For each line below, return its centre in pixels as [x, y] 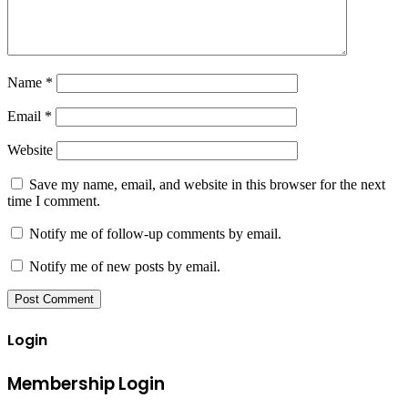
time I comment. [54, 201]
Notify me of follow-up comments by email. [155, 234]
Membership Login [86, 383]
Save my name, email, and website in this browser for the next [207, 185]
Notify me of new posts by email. [125, 267]
